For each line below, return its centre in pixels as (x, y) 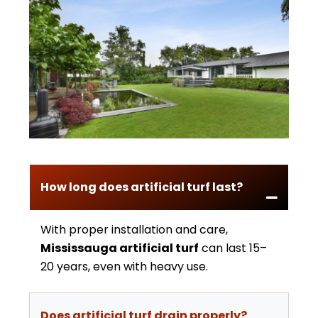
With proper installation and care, (134, 230)
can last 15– (233, 248)
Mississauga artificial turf (120, 248)
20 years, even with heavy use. (124, 267)
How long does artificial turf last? (142, 187)
